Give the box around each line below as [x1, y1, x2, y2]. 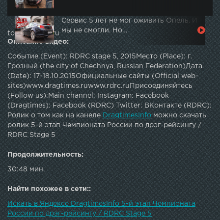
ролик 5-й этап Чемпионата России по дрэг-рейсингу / [7, 122, 201, 129]
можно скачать [151, 112, 206, 119]
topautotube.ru [7, 30, 59, 37]
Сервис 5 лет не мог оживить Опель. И [61, 18, 197, 24]
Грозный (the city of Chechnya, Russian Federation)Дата [7, 63, 202, 70]
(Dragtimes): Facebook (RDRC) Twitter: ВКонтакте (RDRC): [7, 103, 212, 109]
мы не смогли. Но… [61, 27, 127, 34]
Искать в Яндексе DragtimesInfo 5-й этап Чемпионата [7, 201, 195, 207]
